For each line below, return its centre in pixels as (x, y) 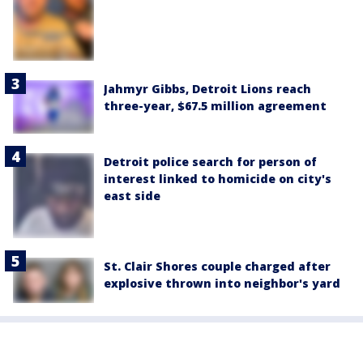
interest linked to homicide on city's (218, 179)
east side (132, 196)
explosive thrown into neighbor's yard (222, 283)
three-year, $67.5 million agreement (215, 105)
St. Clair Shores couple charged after (217, 266)
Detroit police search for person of (210, 162)
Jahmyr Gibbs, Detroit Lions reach (207, 88)
